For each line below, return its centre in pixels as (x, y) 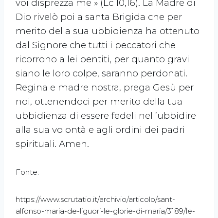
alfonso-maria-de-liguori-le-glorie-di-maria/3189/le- (105, 211)
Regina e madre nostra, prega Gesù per (105, 88)
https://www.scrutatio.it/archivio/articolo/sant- (95, 200)
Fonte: (27, 172)
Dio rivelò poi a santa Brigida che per (99, 17)
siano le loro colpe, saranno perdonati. (101, 73)
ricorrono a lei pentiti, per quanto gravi (102, 59)
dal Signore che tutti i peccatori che (96, 45)
